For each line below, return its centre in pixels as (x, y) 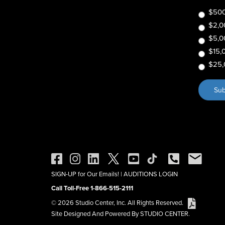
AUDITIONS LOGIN (151, 174)
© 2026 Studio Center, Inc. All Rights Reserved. (120, 203)
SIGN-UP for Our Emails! (85, 174)
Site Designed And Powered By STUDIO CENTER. (123, 213)
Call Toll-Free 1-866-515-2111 (92, 188)
